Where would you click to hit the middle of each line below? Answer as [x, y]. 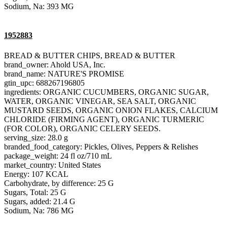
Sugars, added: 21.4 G [40, 201]
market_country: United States [52, 165]
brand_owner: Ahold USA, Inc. [55, 64]
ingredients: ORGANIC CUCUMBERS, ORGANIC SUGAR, [106, 92]
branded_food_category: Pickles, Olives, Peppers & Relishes [101, 146]
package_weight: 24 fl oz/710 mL [58, 156]
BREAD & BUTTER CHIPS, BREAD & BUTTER [90, 55]
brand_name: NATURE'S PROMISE [64, 73]
